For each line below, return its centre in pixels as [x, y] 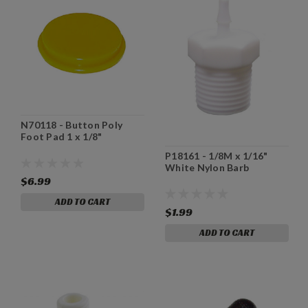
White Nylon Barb [207, 168]
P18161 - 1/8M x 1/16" [217, 156]
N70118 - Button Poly [71, 125]
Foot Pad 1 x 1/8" [62, 137]
